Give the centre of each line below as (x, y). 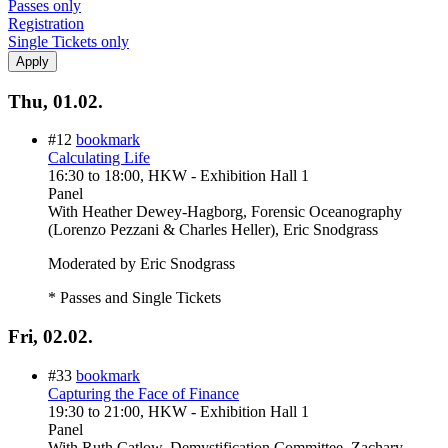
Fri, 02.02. (50, 337)
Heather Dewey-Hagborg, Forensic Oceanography (242, 212)
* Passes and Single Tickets (134, 298)
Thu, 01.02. (55, 101)
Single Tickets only (68, 41)
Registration (46, 23)
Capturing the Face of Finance (143, 393)
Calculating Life (99, 158)
